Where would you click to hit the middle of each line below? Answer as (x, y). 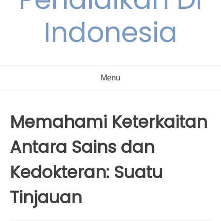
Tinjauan (46, 197)
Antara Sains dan (82, 147)
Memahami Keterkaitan (109, 122)
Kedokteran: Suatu (86, 172)
